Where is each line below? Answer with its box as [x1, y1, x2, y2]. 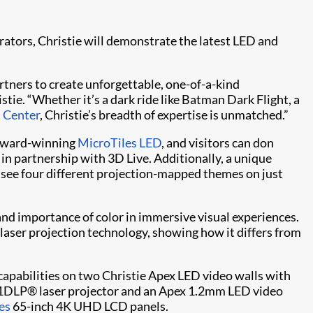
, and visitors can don [161, 135, 274, 150]
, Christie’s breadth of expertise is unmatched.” [40, 107, 289, 122]
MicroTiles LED [78, 135, 161, 150]
